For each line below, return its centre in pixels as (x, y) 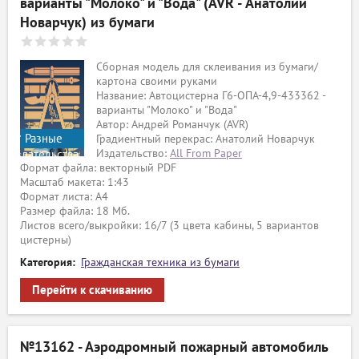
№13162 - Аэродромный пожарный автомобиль (174, 347)
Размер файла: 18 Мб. (75, 211)
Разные (42, 139)
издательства (44, 155)
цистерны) (46, 240)
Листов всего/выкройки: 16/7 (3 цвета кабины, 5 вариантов (169, 226)
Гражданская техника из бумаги (160, 262)
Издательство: (133, 153)
